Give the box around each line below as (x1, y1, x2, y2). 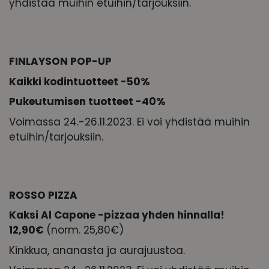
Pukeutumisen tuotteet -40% (9, 94, 166, 109)
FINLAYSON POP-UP (9, 54, 112, 69)
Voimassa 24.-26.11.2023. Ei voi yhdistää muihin (9, 114, 250, 129)
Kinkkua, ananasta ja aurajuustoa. (9, 243, 185, 258)
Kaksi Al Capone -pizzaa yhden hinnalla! (9, 208, 225, 223)
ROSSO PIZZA (9, 187, 77, 202)
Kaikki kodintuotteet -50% (9, 74, 150, 89)
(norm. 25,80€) (46, 223, 124, 238)
